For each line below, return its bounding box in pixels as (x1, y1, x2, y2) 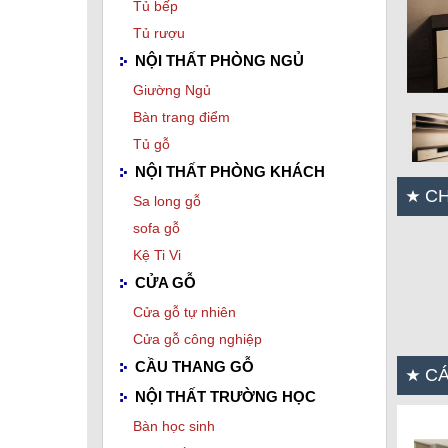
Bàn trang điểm (133, 109, 230, 126)
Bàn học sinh (133, 418, 215, 435)
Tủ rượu (133, 25, 185, 42)
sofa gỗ (133, 220, 180, 237)
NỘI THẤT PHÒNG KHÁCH (131, 163, 325, 181)
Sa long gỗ (133, 193, 201, 210)
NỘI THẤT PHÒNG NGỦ (131, 52, 304, 70)
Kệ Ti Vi (133, 247, 181, 264)
